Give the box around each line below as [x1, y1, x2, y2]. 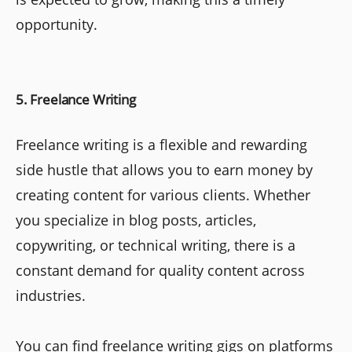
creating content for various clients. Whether [16, 185, 310, 205]
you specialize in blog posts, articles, [16, 211, 256, 230]
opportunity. [16, 15, 97, 35]
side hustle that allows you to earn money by [16, 160, 313, 180]
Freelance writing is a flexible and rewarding [16, 135, 307, 155]
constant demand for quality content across [16, 261, 305, 280]
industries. [16, 286, 86, 306]
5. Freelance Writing [16, 90, 136, 109]
